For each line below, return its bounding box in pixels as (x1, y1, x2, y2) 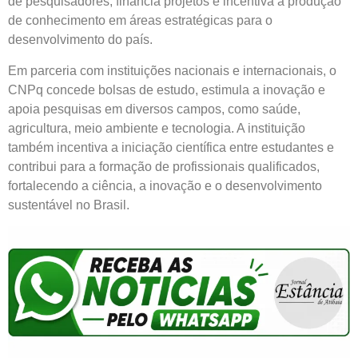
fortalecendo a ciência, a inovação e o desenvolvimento (8, 178, 322, 193)
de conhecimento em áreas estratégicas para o (8, 14, 272, 28)
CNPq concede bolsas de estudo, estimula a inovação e (8, 82, 325, 97)
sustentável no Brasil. (8, 197, 129, 212)
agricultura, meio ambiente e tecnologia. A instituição (8, 121, 305, 135)
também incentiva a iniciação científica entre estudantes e (8, 140, 334, 154)
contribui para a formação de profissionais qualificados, (8, 159, 320, 173)
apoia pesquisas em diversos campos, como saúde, (8, 101, 300, 116)
